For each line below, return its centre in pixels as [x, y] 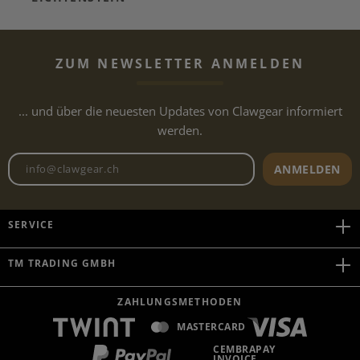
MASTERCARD [211, 327]
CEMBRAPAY [244, 349]
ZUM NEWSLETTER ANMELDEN [180, 63]
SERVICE [31, 225]
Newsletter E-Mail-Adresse [259, 162]
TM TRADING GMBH [62, 263]
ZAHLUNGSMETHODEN [180, 302]
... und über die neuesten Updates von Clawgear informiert [180, 110]
